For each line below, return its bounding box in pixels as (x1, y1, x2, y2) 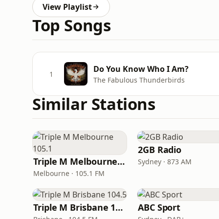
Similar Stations (32, 93, 155, 115)
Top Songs (32, 14, 111, 36)
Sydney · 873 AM (138, 157, 192, 166)
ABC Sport (138, 201, 181, 213)
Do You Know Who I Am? (93, 63, 189, 74)
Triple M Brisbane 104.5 (115, 201, 123, 213)
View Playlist (43, 1, 92, 12)
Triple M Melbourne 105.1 (117, 155, 125, 167)
